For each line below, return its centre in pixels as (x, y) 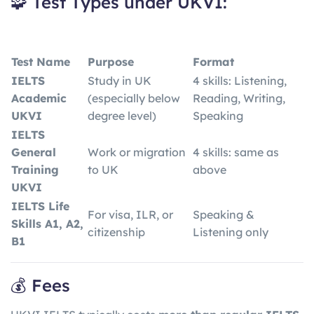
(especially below (134, 98)
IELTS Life (40, 206)
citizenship (116, 232)
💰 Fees (40, 285)
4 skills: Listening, (240, 80)
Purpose (111, 61)
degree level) (122, 115)
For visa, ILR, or (130, 214)
